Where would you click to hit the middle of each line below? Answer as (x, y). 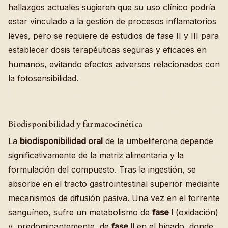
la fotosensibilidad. (43, 78)
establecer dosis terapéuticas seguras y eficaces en (107, 50)
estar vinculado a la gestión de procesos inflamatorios (112, 21)
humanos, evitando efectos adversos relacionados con (114, 64)
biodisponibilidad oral (61, 141)
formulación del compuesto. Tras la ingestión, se (102, 169)
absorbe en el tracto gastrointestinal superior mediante (114, 184)
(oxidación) (196, 212)
